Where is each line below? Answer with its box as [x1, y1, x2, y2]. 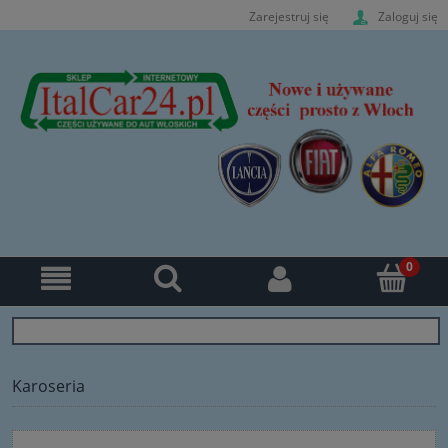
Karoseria [12, 374, 85, 397]
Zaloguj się [378, 7, 438, 25]
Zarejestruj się [249, 7, 329, 25]
